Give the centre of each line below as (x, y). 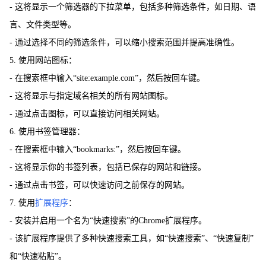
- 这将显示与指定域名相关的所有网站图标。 (91, 96)
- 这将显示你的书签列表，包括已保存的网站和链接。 (108, 167)
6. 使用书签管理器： (47, 131)
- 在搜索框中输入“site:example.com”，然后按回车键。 (107, 78)
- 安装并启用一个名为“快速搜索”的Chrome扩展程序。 (108, 220)
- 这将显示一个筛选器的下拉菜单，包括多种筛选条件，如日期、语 (133, 7)
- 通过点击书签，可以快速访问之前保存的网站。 (99, 185)
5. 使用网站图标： (43, 60)
